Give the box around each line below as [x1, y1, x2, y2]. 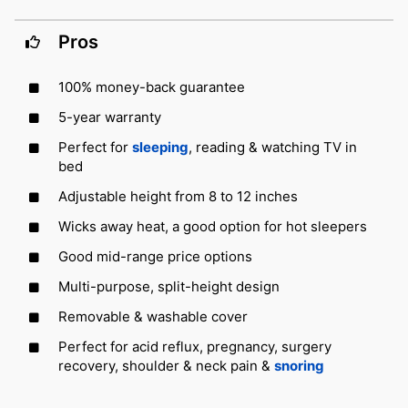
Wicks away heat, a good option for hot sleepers [58, 218, 367, 236]
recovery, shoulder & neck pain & [58, 357, 274, 375]
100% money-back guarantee [58, 78, 245, 97]
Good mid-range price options [58, 248, 252, 266]
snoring [274, 357, 324, 375]
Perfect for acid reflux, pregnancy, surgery [58, 338, 331, 356]
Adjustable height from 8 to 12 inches [58, 188, 298, 206]
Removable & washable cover [58, 308, 248, 326]
